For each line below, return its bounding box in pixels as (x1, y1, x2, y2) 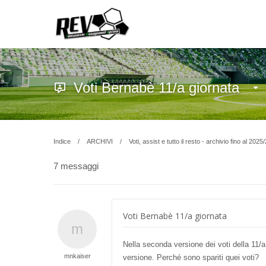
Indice (53, 138, 71, 145)
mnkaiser (64, 252, 91, 259)
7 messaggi (53, 161, 99, 171)
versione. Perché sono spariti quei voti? (123, 253, 259, 262)
